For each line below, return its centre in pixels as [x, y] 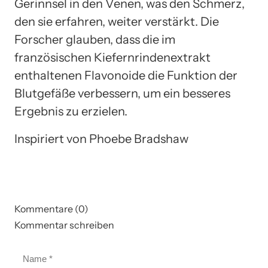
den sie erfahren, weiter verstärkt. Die [117, 21]
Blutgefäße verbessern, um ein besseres [122, 93]
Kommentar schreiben [64, 225]
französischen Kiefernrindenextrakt [112, 57]
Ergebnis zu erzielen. [71, 111]
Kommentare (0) [51, 208]
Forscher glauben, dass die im [95, 39]
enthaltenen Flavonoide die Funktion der [126, 75]
